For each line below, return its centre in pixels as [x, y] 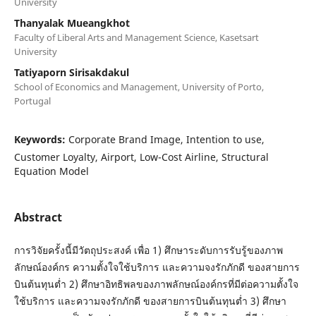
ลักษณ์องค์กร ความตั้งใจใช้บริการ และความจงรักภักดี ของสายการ [157, 267]
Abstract [38, 217]
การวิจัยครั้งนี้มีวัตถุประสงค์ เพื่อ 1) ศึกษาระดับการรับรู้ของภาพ [148, 250]
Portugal [32, 101]
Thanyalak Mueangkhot [72, 23]
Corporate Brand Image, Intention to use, [166, 139]
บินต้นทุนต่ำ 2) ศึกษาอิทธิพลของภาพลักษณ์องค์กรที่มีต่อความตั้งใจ [156, 284]
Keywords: [41, 139]
